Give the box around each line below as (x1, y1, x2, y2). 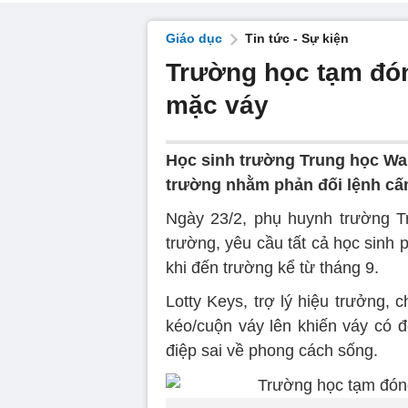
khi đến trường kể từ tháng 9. (166, 259, 379, 277)
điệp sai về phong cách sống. (166, 342, 378, 360)
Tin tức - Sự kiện (245, 31, 349, 46)
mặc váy (166, 91, 269, 119)
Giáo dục (166, 31, 222, 46)
